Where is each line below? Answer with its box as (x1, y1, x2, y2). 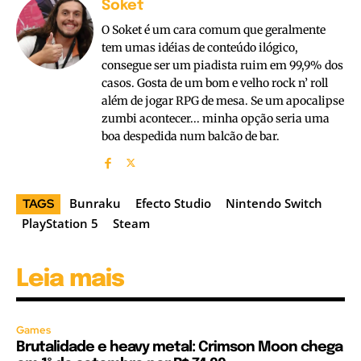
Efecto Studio (135, 194, 211, 211)
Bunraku (69, 194, 121, 211)
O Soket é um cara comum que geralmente (102, 22, 326, 37)
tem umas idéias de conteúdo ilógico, (102, 39, 298, 55)
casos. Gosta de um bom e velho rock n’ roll (102, 75, 328, 90)
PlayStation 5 (22, 214, 98, 231)
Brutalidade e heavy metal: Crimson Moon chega (16, 339, 342, 355)
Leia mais (16, 266, 124, 292)
